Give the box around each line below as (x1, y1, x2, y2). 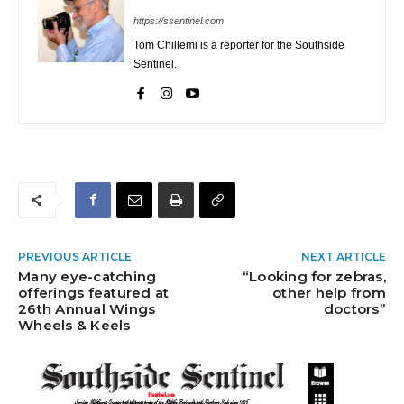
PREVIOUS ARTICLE (18, 249, 132, 263)
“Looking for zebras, (242, 267, 386, 285)
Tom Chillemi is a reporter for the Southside (133, 38, 344, 51)
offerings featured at (18, 283, 170, 301)
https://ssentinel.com (133, 14, 224, 26)
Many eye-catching (18, 267, 157, 285)
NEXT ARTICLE (300, 249, 386, 263)
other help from (272, 283, 386, 301)
